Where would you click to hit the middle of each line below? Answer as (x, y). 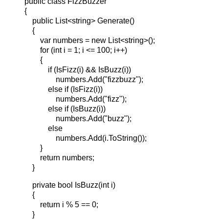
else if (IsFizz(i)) (64, 89)
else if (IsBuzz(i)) (65, 109)
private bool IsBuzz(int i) (70, 185)
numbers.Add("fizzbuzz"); (84, 79)
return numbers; (59, 157)
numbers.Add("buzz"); (78, 118)
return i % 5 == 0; (61, 204)
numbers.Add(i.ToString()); (86, 138)
